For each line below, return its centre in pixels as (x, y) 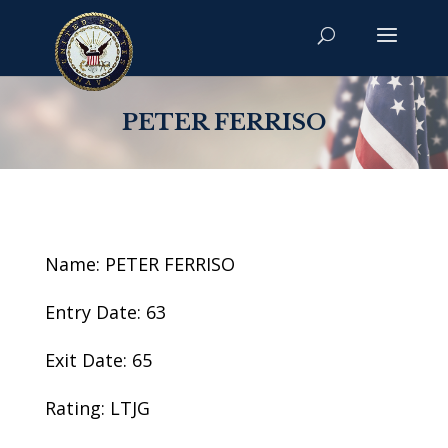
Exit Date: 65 (98, 360)
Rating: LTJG (97, 408)
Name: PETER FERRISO (139, 264)
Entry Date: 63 (105, 312)
